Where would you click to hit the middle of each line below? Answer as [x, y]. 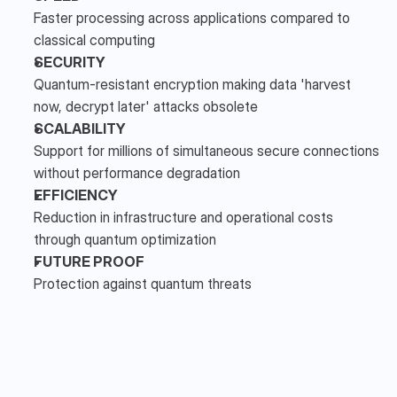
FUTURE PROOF [89, 261]
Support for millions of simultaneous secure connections [206, 150]
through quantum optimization [125, 239]
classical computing [96, 39]
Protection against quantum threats [143, 283]
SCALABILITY [80, 128]
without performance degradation [137, 172]
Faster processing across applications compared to [192, 17]
